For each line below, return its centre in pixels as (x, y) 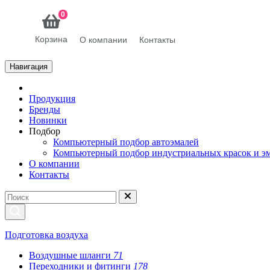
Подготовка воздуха (46, 235)
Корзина (51, 39)
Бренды (45, 110)
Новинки (48, 121)
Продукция (52, 99)
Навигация (29, 67)
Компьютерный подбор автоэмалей (126, 142)
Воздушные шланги (71, 256)
